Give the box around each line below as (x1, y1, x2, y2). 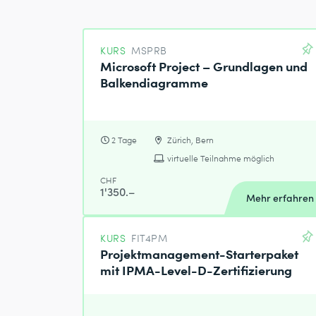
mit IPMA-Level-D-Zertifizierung (100, 260, 293, 279)
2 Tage (111, 133, 138, 146)
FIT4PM (131, 231, 168, 245)
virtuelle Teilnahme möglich (166, 152, 274, 164)
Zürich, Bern (166, 133, 214, 146)
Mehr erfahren (246, 191, 314, 205)
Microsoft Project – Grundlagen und (100, 56, 308, 75)
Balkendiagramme (100, 72, 209, 91)
